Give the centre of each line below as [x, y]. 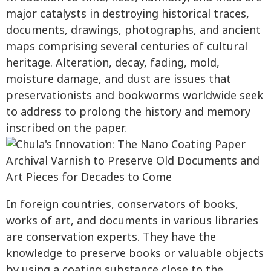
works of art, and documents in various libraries [132, 221]
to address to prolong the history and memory [128, 113]
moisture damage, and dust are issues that [119, 80]
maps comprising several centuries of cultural [127, 47]
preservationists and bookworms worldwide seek [135, 96]
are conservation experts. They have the [111, 238]
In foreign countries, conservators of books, [122, 205]
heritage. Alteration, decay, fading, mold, [113, 64]
